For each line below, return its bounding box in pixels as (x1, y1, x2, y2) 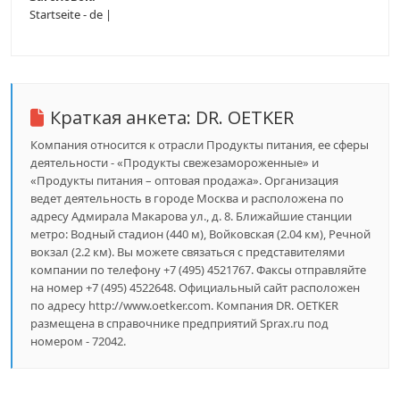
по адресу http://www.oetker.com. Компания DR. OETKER (30, 297, 338, 313)
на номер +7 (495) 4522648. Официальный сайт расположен (30, 279, 360, 296)
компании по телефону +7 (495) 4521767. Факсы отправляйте (30, 262, 366, 278)
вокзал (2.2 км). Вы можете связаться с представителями (30, 244, 345, 260)
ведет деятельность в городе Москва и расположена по (30, 190, 344, 206)
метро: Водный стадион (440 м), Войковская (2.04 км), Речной (30, 226, 371, 242)
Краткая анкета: (50, 105, 196, 129)
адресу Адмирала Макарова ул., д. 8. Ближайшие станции (30, 208, 352, 224)
